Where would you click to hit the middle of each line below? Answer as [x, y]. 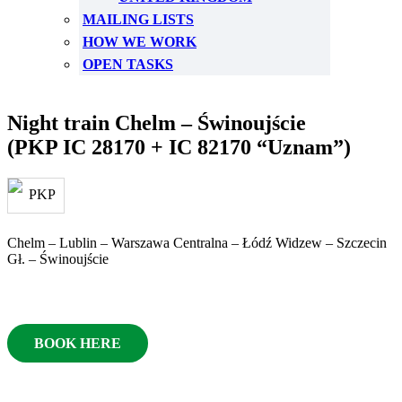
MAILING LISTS [138, 19]
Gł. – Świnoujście [58, 259]
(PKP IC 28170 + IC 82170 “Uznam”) [179, 147]
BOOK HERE [78, 343]
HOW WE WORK [140, 42]
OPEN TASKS [128, 64]
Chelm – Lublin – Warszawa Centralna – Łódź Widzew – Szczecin [197, 243]
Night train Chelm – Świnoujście [157, 123]
